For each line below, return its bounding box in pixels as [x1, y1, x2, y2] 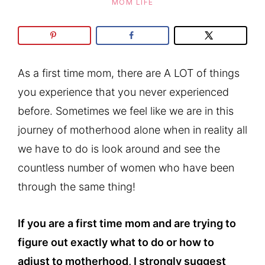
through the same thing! [18, 180, 135, 193]
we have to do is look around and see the [18, 142, 220, 155]
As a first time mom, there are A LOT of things [18, 66, 240, 79]
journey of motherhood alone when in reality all [18, 123, 247, 136]
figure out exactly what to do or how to [18, 235, 214, 248]
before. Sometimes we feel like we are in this [18, 104, 234, 117]
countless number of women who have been [18, 161, 234, 174]
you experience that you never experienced [18, 85, 229, 98]
